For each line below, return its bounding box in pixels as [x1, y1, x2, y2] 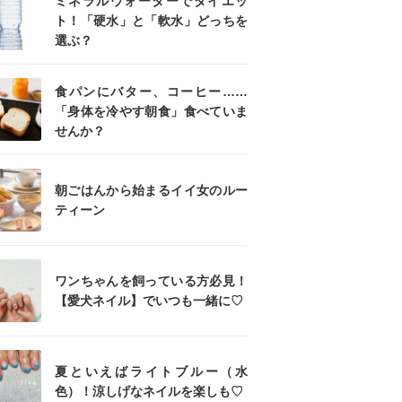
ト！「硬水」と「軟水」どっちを [55, 13, 248, 28]
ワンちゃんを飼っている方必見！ [55, 274, 248, 288]
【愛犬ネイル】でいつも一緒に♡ [55, 293, 243, 308]
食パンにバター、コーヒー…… [55, 84, 248, 99]
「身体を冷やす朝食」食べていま [55, 104, 248, 118]
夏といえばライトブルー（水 [55, 364, 248, 379]
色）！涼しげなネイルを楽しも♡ [55, 384, 243, 398]
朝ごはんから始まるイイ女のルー [55, 183, 248, 197]
